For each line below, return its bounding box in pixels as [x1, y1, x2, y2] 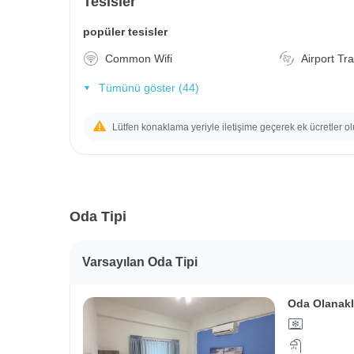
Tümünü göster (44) [98, 81, 199, 94]
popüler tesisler [83, 25, 168, 38]
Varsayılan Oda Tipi [82, 254, 198, 269]
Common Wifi [105, 52, 172, 65]
